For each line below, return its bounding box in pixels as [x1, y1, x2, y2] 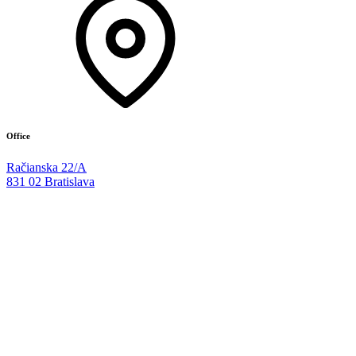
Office [6, 130, 30, 141]
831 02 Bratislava [6, 174, 95, 188]
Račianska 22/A [6, 160, 87, 174]
